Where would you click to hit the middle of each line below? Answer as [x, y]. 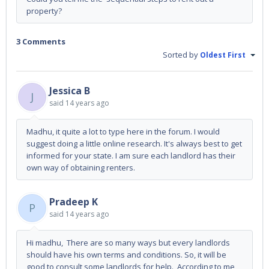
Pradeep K [74, 202]
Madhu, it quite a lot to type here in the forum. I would [123, 132]
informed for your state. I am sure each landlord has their [131, 156]
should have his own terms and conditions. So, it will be [126, 255]
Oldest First [224, 55]
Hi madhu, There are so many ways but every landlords [128, 243]
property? [46, 11]
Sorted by [181, 55]
